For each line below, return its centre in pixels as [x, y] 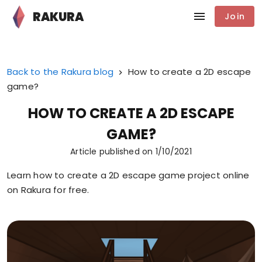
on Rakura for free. [48, 190]
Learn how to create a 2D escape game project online [128, 175]
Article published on [113, 151]
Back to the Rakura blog [61, 72]
